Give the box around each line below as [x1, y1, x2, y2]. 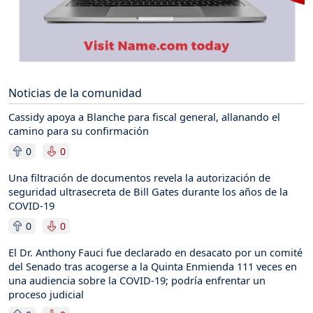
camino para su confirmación [8, 123, 149, 138]
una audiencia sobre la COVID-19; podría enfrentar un [8, 272, 265, 287]
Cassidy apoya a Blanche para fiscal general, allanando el [8, 109, 280, 124]
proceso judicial [8, 286, 84, 301]
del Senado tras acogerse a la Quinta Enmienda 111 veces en [8, 259, 297, 273]
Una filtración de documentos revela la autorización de [8, 170, 270, 184]
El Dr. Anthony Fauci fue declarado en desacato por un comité [8, 245, 303, 259]
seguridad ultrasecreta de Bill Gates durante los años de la [8, 184, 288, 198]
